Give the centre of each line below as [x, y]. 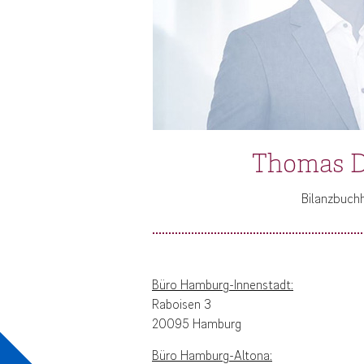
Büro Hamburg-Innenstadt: [223, 284]
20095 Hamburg [197, 323]
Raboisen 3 [182, 304]
